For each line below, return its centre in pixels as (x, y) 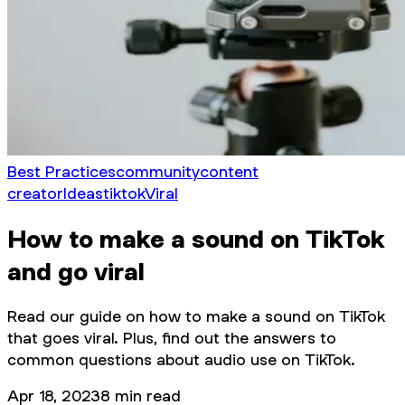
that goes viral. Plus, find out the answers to (172, 337)
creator (35, 193)
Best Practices (61, 171)
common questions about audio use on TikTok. (181, 359)
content (229, 171)
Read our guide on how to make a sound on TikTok (196, 316)
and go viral (76, 271)
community (158, 171)
